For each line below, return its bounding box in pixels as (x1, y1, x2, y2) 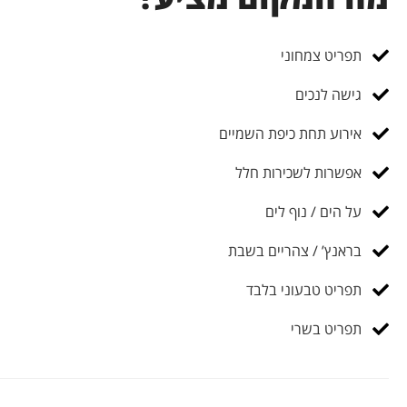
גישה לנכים (295, 84, 362, 104)
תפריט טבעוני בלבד (246, 280, 362, 300)
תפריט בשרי (291, 319, 362, 339)
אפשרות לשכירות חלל (235, 163, 362, 183)
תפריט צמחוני (281, 45, 362, 65)
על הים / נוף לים (265, 202, 362, 222)
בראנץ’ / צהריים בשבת (228, 241, 362, 261)
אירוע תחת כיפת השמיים (219, 124, 362, 144)
